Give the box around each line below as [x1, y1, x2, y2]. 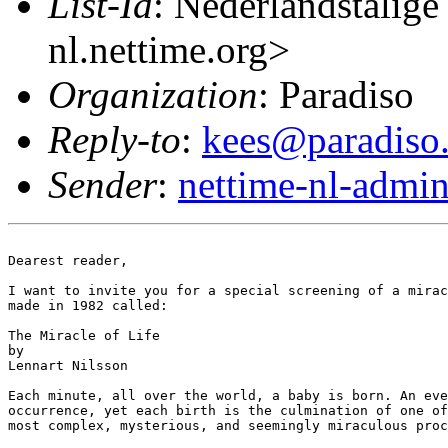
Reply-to [48, 118, 181, 161]
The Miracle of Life [8, 328, 160, 343]
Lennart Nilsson [8, 358, 128, 373]
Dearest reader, [8, 253, 128, 268]
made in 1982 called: [8, 298, 168, 313]
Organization [48, 73, 258, 116]
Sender [48, 163, 157, 206]
